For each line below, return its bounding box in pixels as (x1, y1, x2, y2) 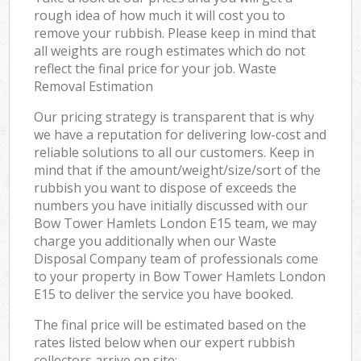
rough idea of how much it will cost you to (34, 6, 286, 24)
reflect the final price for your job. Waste (34, 59, 277, 77)
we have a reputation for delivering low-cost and (34, 125, 327, 143)
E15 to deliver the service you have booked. (34, 284, 294, 303)
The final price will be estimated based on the (34, 315, 307, 334)
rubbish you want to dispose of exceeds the (34, 178, 297, 197)
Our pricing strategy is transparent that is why (34, 107, 315, 126)
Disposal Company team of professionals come (34, 249, 319, 268)
